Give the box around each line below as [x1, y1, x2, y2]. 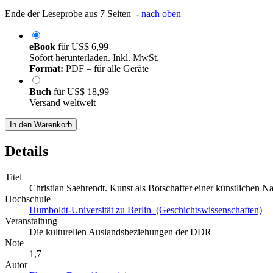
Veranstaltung [5, 216, 57, 227]
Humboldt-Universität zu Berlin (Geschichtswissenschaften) [29, 205, 262, 216]
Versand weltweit [29, 97, 96, 108]
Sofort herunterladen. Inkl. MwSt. [29, 52, 159, 63]
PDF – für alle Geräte [63, 63, 149, 74]
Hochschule [5, 194, 51, 205]
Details [5, 143, 48, 160]
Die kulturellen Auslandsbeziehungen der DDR [29, 227, 211, 238]
